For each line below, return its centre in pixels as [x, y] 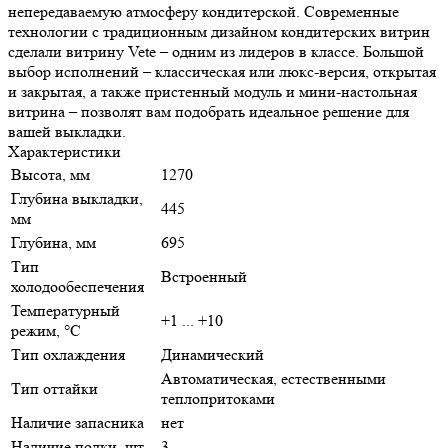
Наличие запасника [77, 422]
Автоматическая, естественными [273, 378]
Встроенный [204, 276]
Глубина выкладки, [77, 198]
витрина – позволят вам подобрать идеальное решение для [208, 111]
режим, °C [46, 330]
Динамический [212, 354]
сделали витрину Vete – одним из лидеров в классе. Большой [216, 51]
